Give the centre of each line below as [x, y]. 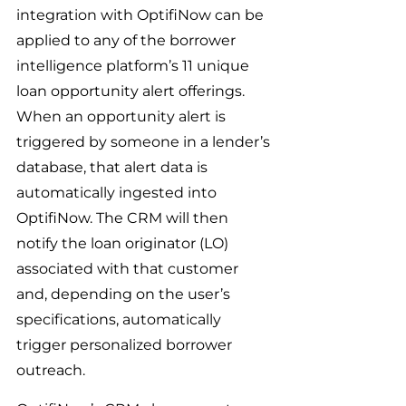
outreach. [51, 370]
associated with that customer [129, 269]
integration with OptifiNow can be [142, 15]
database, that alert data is [114, 167]
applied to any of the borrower [128, 40]
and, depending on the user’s [125, 294]
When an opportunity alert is [123, 116]
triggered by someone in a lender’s [145, 142]
